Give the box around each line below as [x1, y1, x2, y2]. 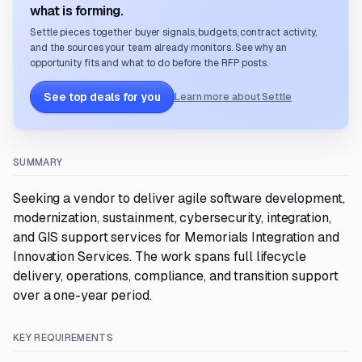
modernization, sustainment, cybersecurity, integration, [13, 209, 331, 226]
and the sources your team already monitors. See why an [30, 41, 287, 54]
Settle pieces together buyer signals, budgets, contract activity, [30, 26, 317, 39]
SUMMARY [13, 156, 63, 169]
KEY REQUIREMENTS [13, 331, 113, 344]
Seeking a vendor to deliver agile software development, [13, 190, 345, 207]
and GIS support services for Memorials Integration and [13, 229, 339, 246]
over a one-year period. [13, 287, 152, 304]
